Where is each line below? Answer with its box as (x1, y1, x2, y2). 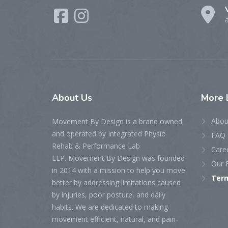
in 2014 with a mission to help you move (52, 165, 185, 175)
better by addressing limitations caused (52, 177, 181, 187)
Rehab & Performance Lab (52, 140, 140, 151)
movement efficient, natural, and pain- (52, 214, 178, 224)
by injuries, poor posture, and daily (52, 189, 165, 199)
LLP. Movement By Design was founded (52, 153, 185, 163)
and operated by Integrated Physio (52, 128, 166, 138)
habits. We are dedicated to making (52, 202, 168, 212)
